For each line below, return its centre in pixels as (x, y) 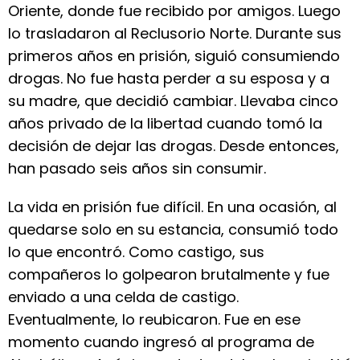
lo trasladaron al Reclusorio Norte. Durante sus (175, 33)
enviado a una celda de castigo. (123, 297)
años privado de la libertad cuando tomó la (165, 123)
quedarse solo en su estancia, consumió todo (173, 229)
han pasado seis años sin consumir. (137, 168)
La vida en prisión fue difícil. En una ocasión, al (172, 207)
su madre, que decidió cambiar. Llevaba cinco (173, 101)
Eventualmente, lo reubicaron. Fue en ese (154, 319)
